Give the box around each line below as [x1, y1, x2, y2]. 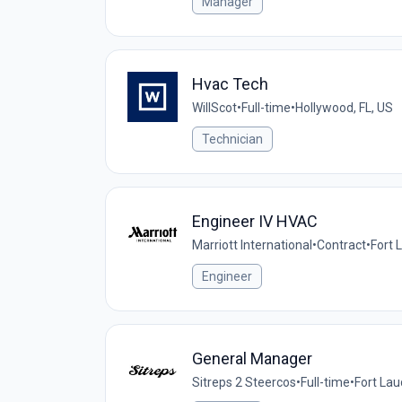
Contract [317, 238, 366, 252]
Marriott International [192, 238, 312, 252]
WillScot [192, 100, 237, 115]
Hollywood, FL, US [295, 100, 393, 115]
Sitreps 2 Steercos [192, 375, 296, 389]
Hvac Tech [192, 74, 268, 93]
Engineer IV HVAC [192, 212, 318, 231]
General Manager [192, 349, 312, 368]
